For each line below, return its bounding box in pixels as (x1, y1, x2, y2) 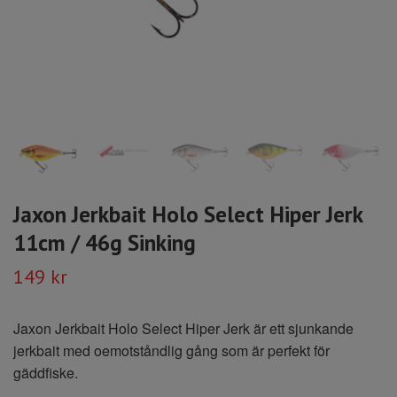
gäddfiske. (13, 362, 78, 383)
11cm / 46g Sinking (13, 227, 196, 257)
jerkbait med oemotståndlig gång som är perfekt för (13, 339, 330, 361)
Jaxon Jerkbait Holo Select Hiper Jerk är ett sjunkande (13, 317, 354, 339)
